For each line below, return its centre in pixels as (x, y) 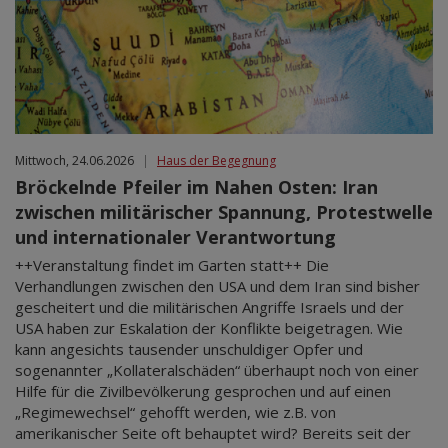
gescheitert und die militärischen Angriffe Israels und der (209, 307)
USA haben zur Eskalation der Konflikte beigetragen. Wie (209, 328)
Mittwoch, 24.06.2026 (74, 161)
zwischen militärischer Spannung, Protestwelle (224, 212)
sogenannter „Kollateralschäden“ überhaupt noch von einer (217, 370)
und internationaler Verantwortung (175, 237)
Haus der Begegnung (216, 161)
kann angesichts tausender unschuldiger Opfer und (189, 349)
